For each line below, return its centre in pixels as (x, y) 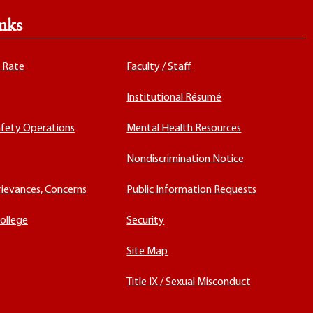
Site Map (147, 252)
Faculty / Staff (159, 67)
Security (146, 221)
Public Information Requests (192, 190)
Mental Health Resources (184, 129)
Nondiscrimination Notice (185, 159)
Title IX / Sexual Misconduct (189, 282)
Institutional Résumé (174, 98)
